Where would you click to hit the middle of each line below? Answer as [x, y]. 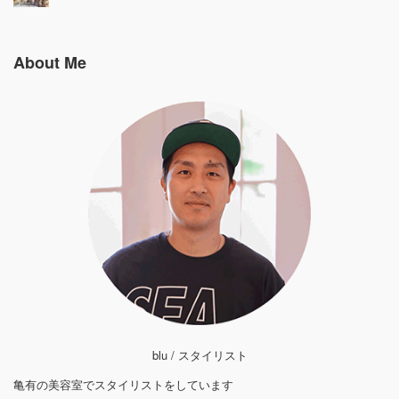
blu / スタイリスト [199, 354]
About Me [50, 63]
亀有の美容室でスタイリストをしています [123, 385]
